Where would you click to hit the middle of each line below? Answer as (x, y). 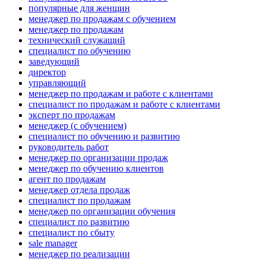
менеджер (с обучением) (77, 126)
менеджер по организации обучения (102, 211)
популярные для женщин (79, 8)
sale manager (53, 243)
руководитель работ (69, 147)
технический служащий (77, 40)
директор (47, 72)
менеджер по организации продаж (98, 158)
